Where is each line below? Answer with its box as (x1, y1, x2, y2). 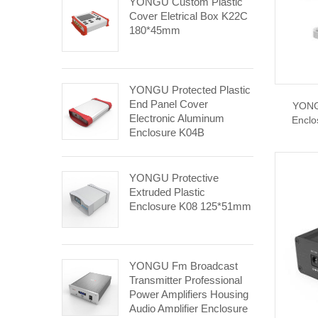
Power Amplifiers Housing (129, 288, 248, 300)
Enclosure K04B (129, 126, 204, 138)
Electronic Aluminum (129, 112, 224, 124)
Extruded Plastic (129, 186, 205, 198)
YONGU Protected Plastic (129, 84, 251, 96)
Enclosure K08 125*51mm (129, 200, 251, 212)
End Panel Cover (129, 98, 208, 110)
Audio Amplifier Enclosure (129, 302, 248, 314)
